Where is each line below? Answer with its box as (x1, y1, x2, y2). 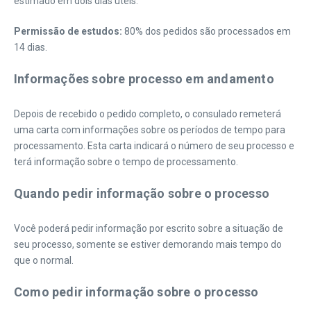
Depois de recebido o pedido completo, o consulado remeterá (14, 108, 281, 119)
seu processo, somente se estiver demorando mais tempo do (14, 239, 282, 250)
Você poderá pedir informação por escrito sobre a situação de (14, 223, 283, 234)
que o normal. (14, 255, 74, 266)
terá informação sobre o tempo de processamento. (14, 156, 238, 167)
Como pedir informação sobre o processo (14, 285, 259, 299)
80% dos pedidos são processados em (122, 26, 291, 37)
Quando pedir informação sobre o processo (14, 186, 269, 201)
